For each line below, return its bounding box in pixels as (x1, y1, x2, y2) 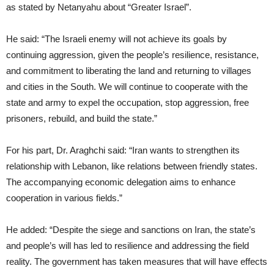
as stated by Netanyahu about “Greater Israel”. (6, 2, 191, 13)
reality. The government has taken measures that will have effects (6, 256, 267, 267)
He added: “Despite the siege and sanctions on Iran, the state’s (6, 224, 256, 235)
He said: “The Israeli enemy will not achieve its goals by (6, 34, 227, 45)
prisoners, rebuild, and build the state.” (6, 113, 157, 124)
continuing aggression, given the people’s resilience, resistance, (6, 50, 259, 61)
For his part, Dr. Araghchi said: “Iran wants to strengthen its (6, 145, 240, 156)
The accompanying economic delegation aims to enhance (6, 177, 235, 188)
